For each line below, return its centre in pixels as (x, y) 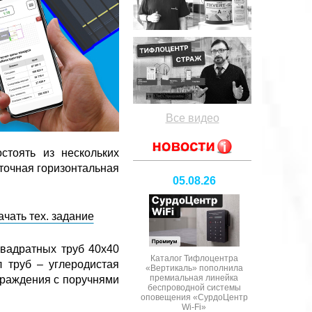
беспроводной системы (194, 287)
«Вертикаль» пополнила (194, 268)
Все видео (192, 118)
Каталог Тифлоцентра (194, 258)
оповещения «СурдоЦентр (194, 297)
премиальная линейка (194, 278)
